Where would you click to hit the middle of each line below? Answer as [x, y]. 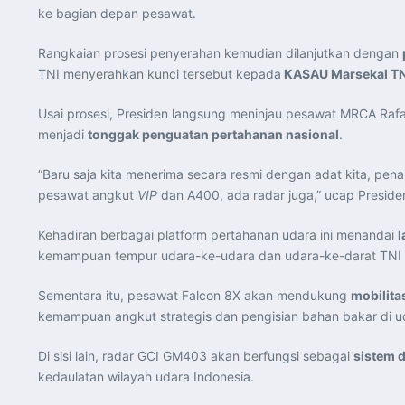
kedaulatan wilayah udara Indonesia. [146, 376]
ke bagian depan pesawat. [117, 13]
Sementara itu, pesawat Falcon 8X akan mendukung [194, 295]
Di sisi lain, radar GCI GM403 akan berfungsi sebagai [196, 355]
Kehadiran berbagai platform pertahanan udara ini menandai [218, 234]
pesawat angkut [88, 194]
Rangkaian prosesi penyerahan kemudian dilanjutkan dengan [220, 52]
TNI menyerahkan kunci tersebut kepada [160, 73]
